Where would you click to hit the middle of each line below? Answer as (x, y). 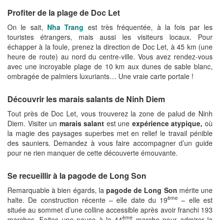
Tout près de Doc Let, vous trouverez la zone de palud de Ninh (110, 113)
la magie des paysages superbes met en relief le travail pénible (110, 133)
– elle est (195, 200)
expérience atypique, (167, 123)
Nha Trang (66, 27)
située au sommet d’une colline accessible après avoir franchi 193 (110, 209)
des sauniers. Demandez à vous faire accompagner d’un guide (110, 143)
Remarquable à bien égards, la (57, 190)
